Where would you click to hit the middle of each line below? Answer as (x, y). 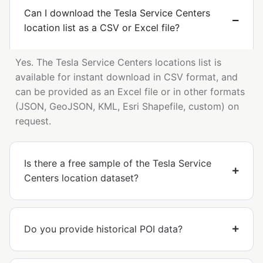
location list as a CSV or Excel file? (102, 27)
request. (33, 121)
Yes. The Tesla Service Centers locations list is (118, 62)
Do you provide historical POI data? (103, 229)
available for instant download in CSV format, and (127, 77)
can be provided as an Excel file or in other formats (130, 91)
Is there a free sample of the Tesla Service (118, 163)
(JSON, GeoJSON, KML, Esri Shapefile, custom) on (127, 106)
